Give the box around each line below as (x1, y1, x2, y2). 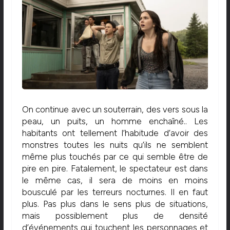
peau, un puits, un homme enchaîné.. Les (22, 116, 208, 126)
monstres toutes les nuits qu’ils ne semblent (22, 139, 208, 150)
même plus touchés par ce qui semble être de (22, 151, 208, 162)
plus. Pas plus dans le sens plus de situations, (22, 198, 208, 209)
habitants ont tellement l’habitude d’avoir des (22, 127, 208, 138)
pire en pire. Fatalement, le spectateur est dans (22, 163, 208, 174)
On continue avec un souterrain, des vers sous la (22, 104, 208, 114)
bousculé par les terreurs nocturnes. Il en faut (22, 186, 208, 197)
